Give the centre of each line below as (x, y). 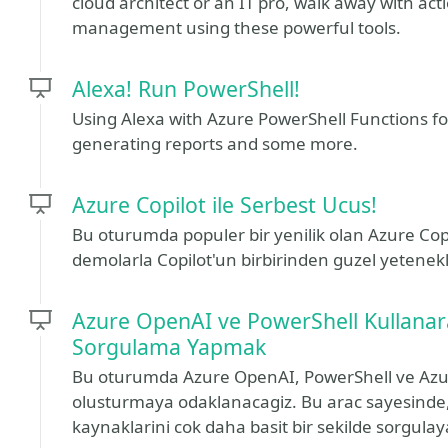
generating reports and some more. (215, 143)
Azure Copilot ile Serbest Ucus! (224, 204)
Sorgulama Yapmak (169, 346)
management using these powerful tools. (236, 27)
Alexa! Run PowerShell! (186, 88)
